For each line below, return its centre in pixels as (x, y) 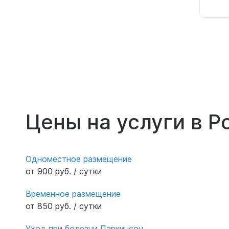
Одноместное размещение (79, 159)
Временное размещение (73, 193)
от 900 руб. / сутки (64, 171)
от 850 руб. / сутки (64, 206)
